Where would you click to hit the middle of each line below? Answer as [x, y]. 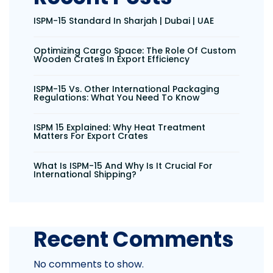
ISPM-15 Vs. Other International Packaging [126, 89]
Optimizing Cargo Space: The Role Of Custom [135, 51]
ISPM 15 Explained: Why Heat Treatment [119, 128]
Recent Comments [134, 239]
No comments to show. [89, 264]
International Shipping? [85, 175]
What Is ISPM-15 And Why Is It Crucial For [123, 166]
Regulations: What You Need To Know [117, 98]
